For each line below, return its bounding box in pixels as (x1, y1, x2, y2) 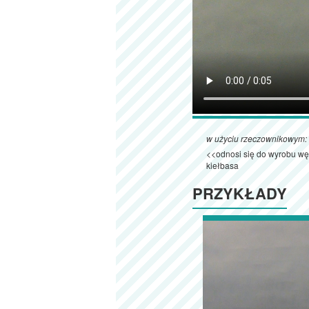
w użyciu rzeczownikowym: (206, 132, 308, 145)
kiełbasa (206, 159, 239, 172)
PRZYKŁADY (192, 182, 288, 205)
